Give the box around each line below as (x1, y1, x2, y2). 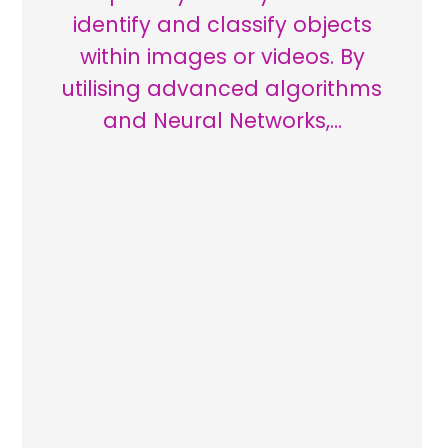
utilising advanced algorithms (62, 73, 383, 103)
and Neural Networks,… (102, 105, 342, 135)
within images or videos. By (79, 41, 365, 71)
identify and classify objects (72, 9, 372, 39)
